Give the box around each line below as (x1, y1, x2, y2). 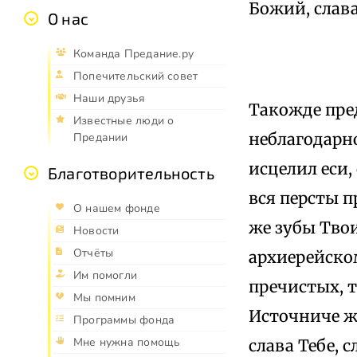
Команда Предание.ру (73, 46, 194, 62)
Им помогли (73, 268, 138, 284)
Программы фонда (73, 312, 175, 328)
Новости (73, 223, 120, 239)
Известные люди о (73, 113, 175, 129)
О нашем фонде (73, 201, 160, 217)
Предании (73, 130, 128, 146)
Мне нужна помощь (73, 335, 181, 351)
